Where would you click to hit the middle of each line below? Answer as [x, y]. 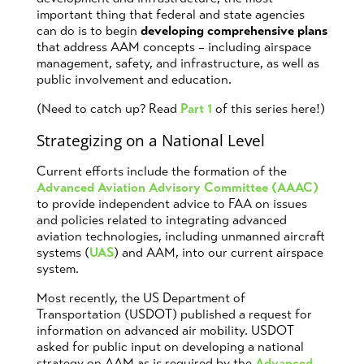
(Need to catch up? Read [108, 109]
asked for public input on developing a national [170, 346]
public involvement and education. [134, 80]
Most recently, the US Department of [141, 297]
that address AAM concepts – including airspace [173, 47]
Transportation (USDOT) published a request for [174, 314]
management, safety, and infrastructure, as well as [178, 63]
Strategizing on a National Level [150, 141]
